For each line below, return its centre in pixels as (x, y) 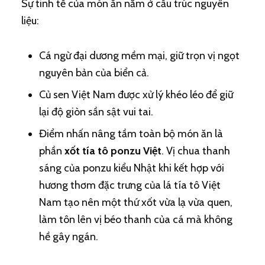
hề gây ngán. (68, 237)
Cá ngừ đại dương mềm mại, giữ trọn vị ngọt (139, 56)
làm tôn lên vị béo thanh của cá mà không (135, 219)
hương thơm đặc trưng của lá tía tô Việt (130, 185)
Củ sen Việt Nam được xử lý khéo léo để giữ (136, 95)
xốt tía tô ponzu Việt (113, 151)
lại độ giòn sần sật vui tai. (96, 112)
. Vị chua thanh (195, 151)
